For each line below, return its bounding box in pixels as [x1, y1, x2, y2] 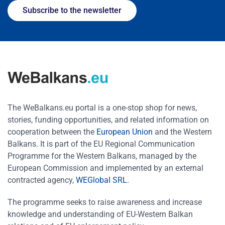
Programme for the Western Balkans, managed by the [8, 151, 196, 161]
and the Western [155, 127, 212, 137]
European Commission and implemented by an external [8, 163, 203, 173]
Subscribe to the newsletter [23, 6, 122, 16]
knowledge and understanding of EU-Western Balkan [8, 209, 193, 219]
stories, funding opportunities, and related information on [8, 115, 209, 125]
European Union [96, 127, 153, 137]
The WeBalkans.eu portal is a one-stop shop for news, [8, 102, 197, 113]
